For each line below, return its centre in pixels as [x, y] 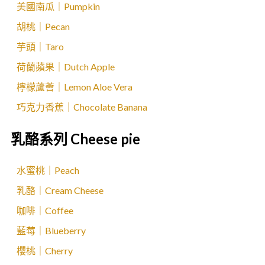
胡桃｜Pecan [43, 26]
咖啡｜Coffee [45, 210]
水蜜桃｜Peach [48, 170]
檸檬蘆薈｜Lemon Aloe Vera [75, 87]
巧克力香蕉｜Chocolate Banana [82, 107]
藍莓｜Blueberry [51, 230]
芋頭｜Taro [40, 46]
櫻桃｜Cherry [45, 251]
